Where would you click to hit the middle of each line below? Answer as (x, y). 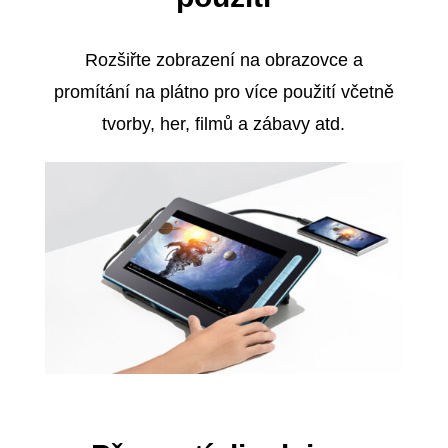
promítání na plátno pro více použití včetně (223, 91)
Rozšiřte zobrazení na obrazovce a (223, 59)
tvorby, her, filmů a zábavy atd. (224, 123)
